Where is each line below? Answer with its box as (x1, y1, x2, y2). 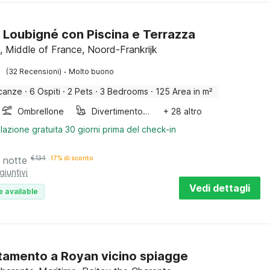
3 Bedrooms (100, 86, 149, 96)
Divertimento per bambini (143, 106, 150, 116)
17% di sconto (51, 154, 94, 162)
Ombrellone (17, 106, 64, 116)
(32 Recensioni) (6, 67, 62, 76)
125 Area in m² (155, 86, 213, 96)
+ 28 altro (163, 106, 202, 116)
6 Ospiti (30, 86, 61, 96)
